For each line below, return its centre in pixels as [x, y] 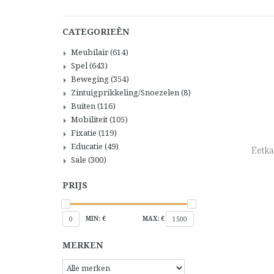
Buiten [84, 106]
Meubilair [91, 52]
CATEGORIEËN [96, 31]
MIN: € [96, 218]
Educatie [88, 146]
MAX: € [153, 218]
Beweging [91, 79]
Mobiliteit [90, 119]
